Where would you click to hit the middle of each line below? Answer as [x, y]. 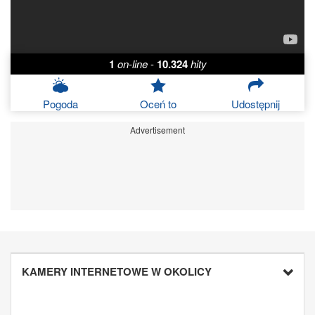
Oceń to [158, 104]
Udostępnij [256, 104]
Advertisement [157, 130]
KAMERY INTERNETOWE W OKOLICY [117, 272]
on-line [132, 64]
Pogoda [61, 104]
